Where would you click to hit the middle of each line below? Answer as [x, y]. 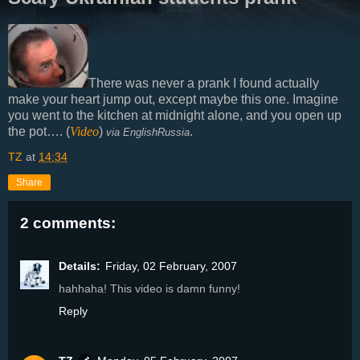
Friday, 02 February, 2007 [171, 266]
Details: [80, 266]
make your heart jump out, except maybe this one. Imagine [173, 99]
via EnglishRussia [148, 132]
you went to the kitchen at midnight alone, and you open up [175, 115]
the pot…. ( [39, 131]
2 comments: [68, 223]
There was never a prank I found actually [204, 83]
